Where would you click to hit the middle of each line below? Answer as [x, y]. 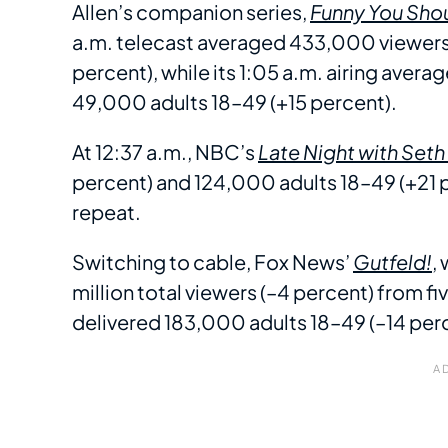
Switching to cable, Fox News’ [212, 262]
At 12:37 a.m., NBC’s [165, 152]
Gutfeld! [392, 262]
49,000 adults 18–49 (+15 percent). [234, 102]
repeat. [106, 212]
